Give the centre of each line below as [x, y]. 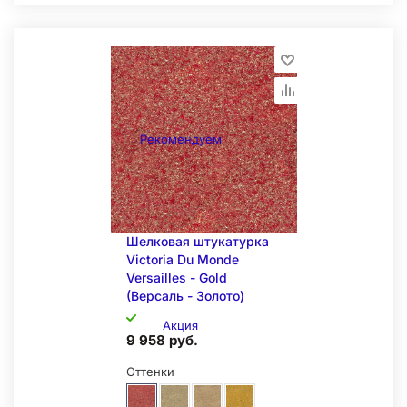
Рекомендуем [180, 139]
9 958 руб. [162, 340]
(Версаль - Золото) [185, 296]
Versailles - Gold [177, 278]
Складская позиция [180, 11]
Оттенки [150, 372]
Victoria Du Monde [183, 259]
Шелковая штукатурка [198, 241]
